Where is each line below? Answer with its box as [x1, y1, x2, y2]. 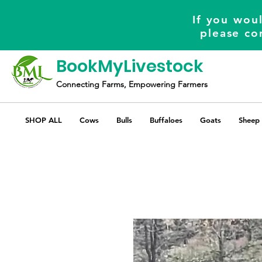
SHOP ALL [25, 115, 62, 125]
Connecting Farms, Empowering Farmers [56, 79, 208, 89]
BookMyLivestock [56, 54, 204, 78]
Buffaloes [150, 115, 182, 125]
